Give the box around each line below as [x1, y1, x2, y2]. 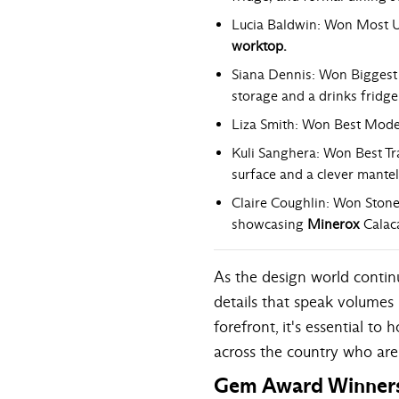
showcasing [232, 215, 304, 232]
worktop [232, 37, 283, 54]
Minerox [307, 215, 360, 232]
